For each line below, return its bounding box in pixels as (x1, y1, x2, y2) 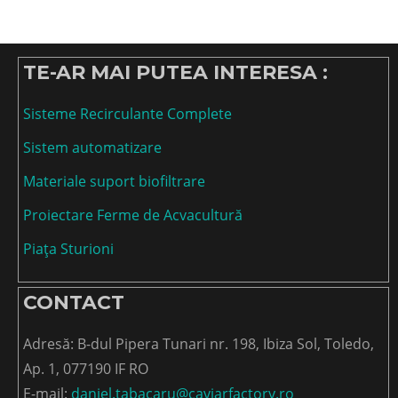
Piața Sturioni (23, 239, 114, 259)
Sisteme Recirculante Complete (23, 104, 232, 124)
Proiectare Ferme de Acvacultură (23, 205, 243, 226)
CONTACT (23, 291, 124, 315)
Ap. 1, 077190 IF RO (23, 359, 148, 379)
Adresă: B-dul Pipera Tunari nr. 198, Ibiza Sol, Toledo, (23, 334, 374, 354)
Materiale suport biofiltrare (23, 171, 205, 192)
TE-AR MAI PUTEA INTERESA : (23, 60, 328, 85)
